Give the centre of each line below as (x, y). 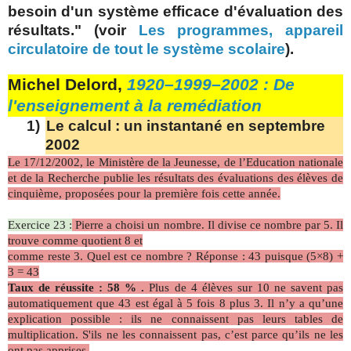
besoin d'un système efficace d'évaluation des (175, 11)
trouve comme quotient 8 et (75, 240)
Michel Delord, (67, 84)
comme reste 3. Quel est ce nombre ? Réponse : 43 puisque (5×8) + (175, 256)
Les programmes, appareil (241, 30)
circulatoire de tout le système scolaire (147, 49)
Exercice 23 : (40, 224)
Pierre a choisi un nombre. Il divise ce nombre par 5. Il (208, 224)
